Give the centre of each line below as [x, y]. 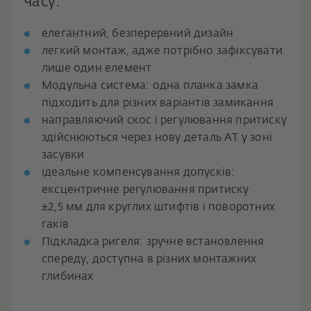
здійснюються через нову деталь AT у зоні [157, 138]
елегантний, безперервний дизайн [138, 34]
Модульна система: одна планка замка [150, 86]
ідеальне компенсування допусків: [138, 173]
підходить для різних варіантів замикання [158, 103]
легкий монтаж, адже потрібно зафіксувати [162, 51]
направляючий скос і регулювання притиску [165, 120]
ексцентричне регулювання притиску [145, 190]
